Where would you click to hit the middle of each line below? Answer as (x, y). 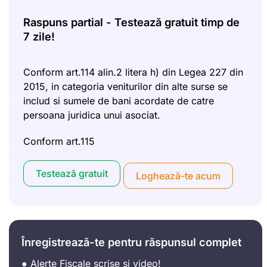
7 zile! (39, 36)
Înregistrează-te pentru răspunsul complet (131, 242)
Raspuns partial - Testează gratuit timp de (131, 22)
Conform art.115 (59, 141)
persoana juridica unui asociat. (92, 115)
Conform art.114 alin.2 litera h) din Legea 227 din (133, 72)
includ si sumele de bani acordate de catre (119, 100)
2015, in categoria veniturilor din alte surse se (125, 86)
